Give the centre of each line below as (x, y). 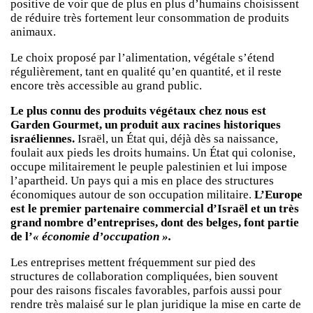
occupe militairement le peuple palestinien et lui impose (149, 167)
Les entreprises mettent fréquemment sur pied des (133, 263)
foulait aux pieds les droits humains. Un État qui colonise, (153, 153)
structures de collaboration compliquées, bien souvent (144, 277)
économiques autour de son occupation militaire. (132, 195)
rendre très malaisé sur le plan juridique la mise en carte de (156, 305)
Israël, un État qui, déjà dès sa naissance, (178, 139)
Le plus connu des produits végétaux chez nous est (138, 111)
